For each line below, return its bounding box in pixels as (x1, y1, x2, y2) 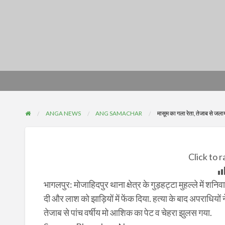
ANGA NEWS (45, 109, 81, 117)
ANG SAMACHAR (95, 109, 143, 117)
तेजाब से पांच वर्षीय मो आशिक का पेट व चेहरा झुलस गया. (43, 207, 212, 218)
